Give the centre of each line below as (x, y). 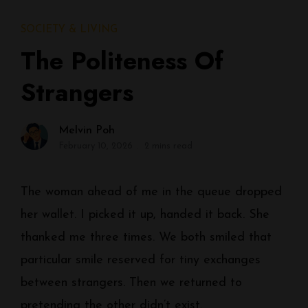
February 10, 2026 (96, 146)
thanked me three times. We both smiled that (146, 238)
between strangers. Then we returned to (131, 283)
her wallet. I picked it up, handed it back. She (145, 215)
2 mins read (168, 146)
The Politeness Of (122, 61)
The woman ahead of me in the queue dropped (151, 192)
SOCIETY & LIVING (69, 30)
